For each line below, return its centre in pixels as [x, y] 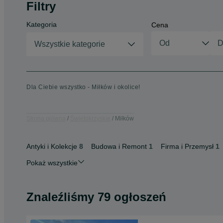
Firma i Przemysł [187, 146]
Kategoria [42, 24]
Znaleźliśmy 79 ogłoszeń [96, 197]
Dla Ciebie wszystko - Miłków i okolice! [83, 87]
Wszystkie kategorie [70, 44]
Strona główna [46, 118]
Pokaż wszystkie [52, 163]
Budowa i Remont [119, 146]
